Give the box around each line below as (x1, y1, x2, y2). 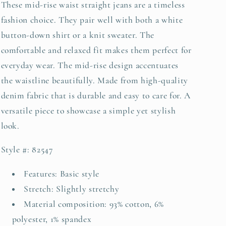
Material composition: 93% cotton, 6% (24, 199, 164, 209)
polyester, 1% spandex (12, 214, 92, 224)
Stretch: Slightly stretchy (24, 184, 120, 194)
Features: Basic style (24, 168, 99, 179)
